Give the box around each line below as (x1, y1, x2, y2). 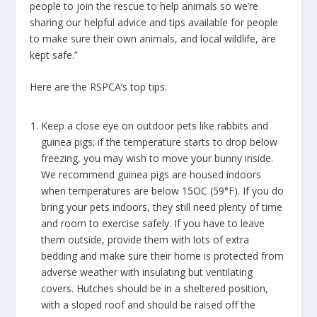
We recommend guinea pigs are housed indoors (41, 168, 262, 182)
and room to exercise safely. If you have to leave (41, 217, 265, 231)
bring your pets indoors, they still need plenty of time (41, 200, 283, 214)
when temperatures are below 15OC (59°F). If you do (41, 184, 284, 198)
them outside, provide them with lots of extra (41, 233, 250, 247)
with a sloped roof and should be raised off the (41, 298, 256, 312)
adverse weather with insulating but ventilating (41, 265, 253, 279)
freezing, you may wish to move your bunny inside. (41, 151, 274, 166)
